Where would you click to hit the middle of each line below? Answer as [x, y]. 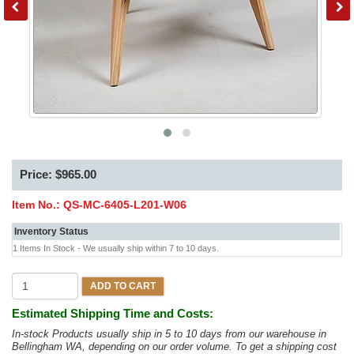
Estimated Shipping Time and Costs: [113, 314]
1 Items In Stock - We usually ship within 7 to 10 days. [117, 249]
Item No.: [38, 205]
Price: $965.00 [58, 174]
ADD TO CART [123, 286]
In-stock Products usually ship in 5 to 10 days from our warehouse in [169, 334]
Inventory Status [52, 232]
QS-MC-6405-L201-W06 [125, 205]
